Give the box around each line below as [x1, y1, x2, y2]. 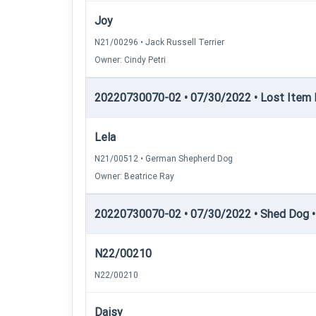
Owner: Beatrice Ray [95, 171, 174, 181]
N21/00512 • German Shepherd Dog [95, 154, 233, 164]
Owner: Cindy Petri [95, 55, 166, 65]
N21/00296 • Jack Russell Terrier [95, 37, 224, 47]
